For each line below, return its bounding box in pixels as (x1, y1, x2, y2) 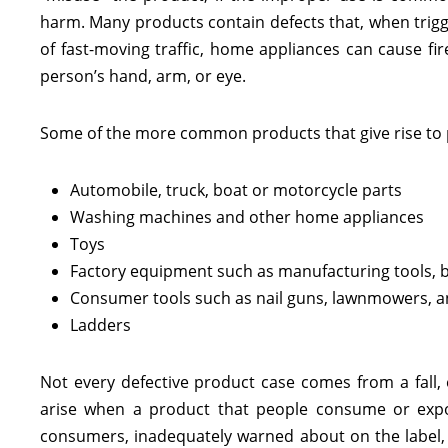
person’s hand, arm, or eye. (40, 65, 246, 87)
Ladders (70, 314, 131, 336)
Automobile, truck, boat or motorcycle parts (70, 179, 402, 201)
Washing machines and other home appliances (70, 206, 424, 228)
